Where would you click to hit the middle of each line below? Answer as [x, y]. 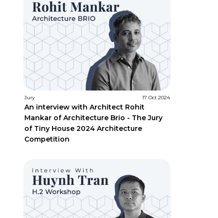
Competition [47, 139]
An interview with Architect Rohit [84, 107]
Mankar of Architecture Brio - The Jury [93, 118]
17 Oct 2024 [156, 98]
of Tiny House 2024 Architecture [83, 129]
